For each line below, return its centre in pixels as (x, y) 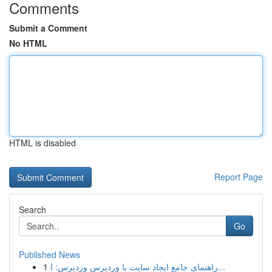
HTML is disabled (42, 143)
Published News (49, 254)
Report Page (239, 177)
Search (32, 209)
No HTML (28, 43)
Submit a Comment (48, 28)
